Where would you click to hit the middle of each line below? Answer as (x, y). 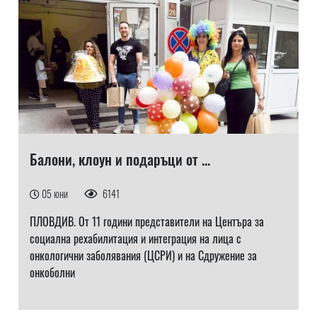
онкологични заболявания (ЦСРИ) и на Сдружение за (143, 255)
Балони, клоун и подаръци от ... (120, 159)
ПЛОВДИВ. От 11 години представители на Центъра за (146, 221)
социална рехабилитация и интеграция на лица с (135, 238)
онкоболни (52, 272)
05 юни (56, 194)
